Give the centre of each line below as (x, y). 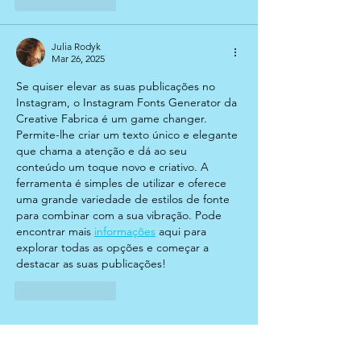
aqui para (183, 232)
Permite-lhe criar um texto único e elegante (129, 135)
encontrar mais (55, 232)
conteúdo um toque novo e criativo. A (114, 167)
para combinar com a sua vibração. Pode (120, 216)
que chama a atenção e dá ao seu (103, 151)
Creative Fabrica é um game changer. (113, 119)
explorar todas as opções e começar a (114, 248)
